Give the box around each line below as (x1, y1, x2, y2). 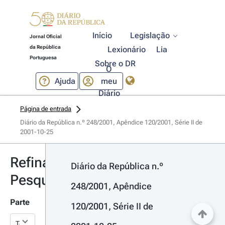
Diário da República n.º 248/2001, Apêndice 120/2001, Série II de (20, 119, 202, 126)
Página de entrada (20, 105, 71, 113)
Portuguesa (29, 55, 57, 60)
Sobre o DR (94, 59, 136, 68)
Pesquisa (10, 172, 68, 188)
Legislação (130, 31, 170, 40)
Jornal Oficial (29, 34, 62, 39)
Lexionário (107, 45, 146, 54)
